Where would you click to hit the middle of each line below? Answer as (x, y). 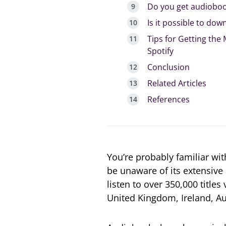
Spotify (160, 51)
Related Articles (177, 83)
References (168, 99)
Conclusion (168, 67)
